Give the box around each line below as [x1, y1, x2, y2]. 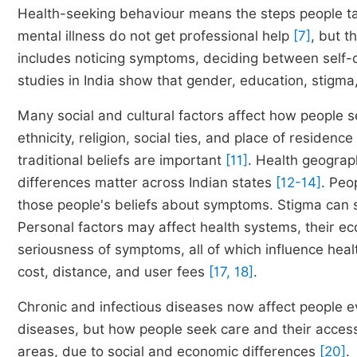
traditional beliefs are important [18, 152, 226, 168]
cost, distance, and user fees [18, 264, 209, 280]
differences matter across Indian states [18, 175, 276, 190]
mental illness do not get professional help [18, 28, 293, 44]
